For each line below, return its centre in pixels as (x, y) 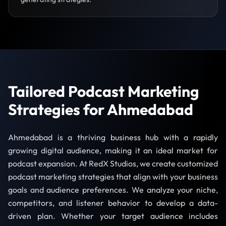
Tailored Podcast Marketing (104, 91)
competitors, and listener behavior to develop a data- (113, 203)
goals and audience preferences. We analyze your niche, (113, 190)
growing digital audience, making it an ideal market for (113, 150)
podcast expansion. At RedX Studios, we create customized (113, 163)
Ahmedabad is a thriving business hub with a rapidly (113, 137)
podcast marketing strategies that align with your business (113, 177)
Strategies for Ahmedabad (101, 109)
